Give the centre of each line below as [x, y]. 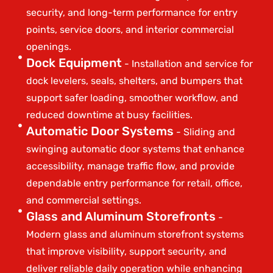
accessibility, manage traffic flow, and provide [130, 166]
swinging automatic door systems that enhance [135, 149]
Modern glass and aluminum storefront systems [135, 234]
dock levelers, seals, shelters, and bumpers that [134, 80]
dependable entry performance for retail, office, [134, 183]
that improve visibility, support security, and [126, 251]
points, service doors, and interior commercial [130, 29]
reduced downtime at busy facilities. [109, 115]
